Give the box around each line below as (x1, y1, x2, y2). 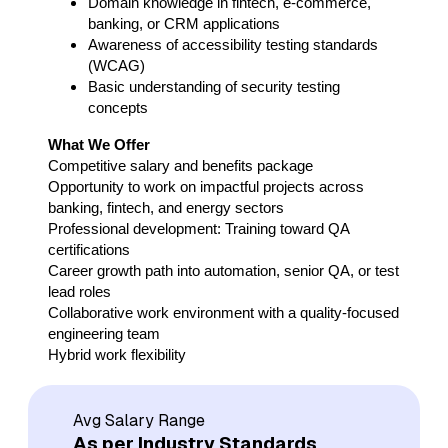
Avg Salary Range (73, 410, 205, 432)
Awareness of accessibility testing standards (88, 37, 378, 54)
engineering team (48, 326, 160, 343)
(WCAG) (88, 58, 145, 75)
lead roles (48, 284, 111, 301)
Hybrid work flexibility (48, 347, 186, 364)
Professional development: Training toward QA (48, 221, 349, 238)
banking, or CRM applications (88, 16, 280, 33)
